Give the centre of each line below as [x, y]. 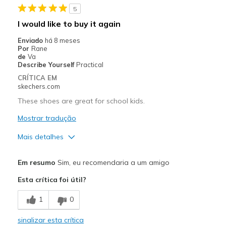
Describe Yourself [47, 64]
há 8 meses [62, 40]
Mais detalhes [40, 136]
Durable [32, 208]
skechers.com [39, 86]
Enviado [31, 40]
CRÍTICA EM [37, 77]
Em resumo [36, 162]
